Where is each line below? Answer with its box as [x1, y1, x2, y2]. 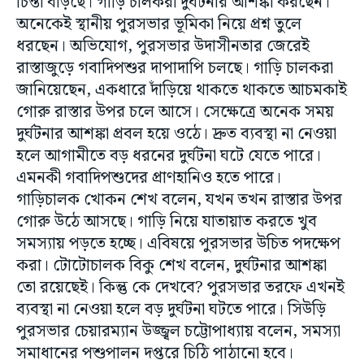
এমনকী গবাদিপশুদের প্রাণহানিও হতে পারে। [16, 165, 285, 191]
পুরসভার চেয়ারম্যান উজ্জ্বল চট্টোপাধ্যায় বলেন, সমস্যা [16, 318, 340, 344]
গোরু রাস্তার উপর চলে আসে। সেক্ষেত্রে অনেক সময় [16, 99, 334, 125]
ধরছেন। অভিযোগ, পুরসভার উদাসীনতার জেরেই [16, 33, 310, 59]
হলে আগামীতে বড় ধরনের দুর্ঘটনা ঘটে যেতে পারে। [16, 143, 321, 169]
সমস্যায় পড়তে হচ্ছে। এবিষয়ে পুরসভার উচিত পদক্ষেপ [16, 231, 340, 257]
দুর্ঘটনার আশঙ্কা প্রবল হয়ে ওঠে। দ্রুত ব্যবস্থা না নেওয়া [16, 121, 336, 147]
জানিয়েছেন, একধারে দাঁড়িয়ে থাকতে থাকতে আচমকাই [16, 77, 347, 103]
